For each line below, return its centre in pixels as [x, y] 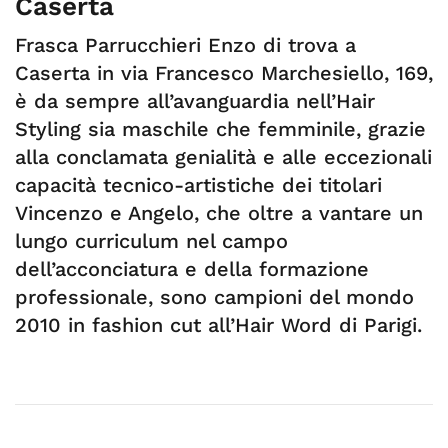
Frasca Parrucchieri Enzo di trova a [185, 45]
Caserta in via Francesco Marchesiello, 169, [224, 73]
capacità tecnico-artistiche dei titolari [198, 185]
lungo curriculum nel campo [151, 241]
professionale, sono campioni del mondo [214, 297]
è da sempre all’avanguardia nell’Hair [195, 101]
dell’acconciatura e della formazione [192, 269]
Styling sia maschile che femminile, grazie [220, 129]
